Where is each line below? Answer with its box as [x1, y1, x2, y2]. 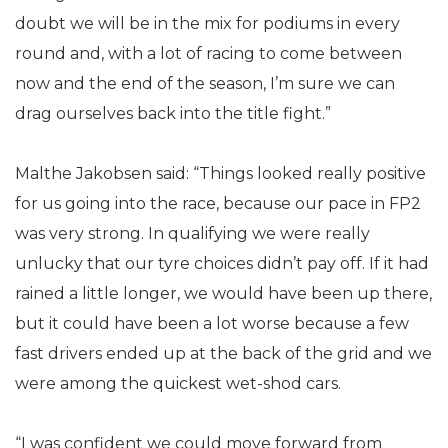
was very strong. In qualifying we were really [15, 224, 370, 243]
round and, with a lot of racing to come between [15, 44, 402, 63]
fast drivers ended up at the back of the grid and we [15, 344, 432, 363]
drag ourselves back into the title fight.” [15, 104, 331, 123]
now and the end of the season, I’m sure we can [15, 74, 395, 93]
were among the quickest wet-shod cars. [15, 374, 341, 393]
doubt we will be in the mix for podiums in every [15, 14, 400, 33]
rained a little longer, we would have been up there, [15, 284, 432, 303]
